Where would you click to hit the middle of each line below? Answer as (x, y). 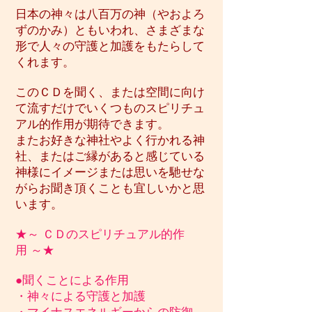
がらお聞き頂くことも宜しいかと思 (110, 188)
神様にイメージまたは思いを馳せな (110, 172)
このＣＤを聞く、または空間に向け (110, 92)
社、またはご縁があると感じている (110, 156)
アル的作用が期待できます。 (92, 124)
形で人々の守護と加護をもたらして (110, 46)
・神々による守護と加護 (80, 296)
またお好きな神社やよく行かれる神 (110, 140)
